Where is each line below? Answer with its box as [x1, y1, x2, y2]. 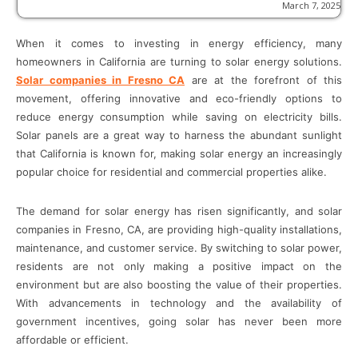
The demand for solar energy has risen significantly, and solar [16, 205, 342, 218]
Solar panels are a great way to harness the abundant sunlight [16, 129, 342, 142]
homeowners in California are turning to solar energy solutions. [16, 55, 342, 69]
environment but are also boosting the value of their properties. [16, 278, 342, 292]
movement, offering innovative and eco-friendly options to [16, 92, 342, 105]
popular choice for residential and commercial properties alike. [16, 165, 327, 179]
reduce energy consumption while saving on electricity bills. [16, 110, 342, 124]
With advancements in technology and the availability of [16, 296, 342, 310]
